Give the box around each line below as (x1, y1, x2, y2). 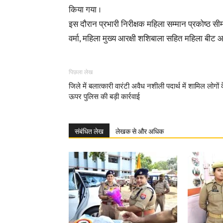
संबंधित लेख (75, 127, 104, 135)
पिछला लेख (69, 69, 93, 76)
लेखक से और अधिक (115, 127, 164, 135)
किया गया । (69, 3, 101, 17)
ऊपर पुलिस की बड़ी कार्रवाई (69, 92, 140, 101)
